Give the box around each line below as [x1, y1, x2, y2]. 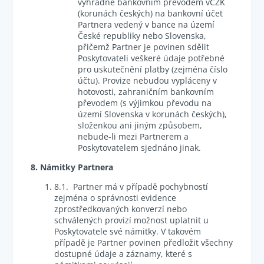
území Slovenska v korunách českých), [78, 108, 227, 120]
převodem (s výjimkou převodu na [78, 97, 212, 108]
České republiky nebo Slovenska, [78, 30, 207, 41]
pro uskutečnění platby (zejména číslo [78, 64, 228, 75]
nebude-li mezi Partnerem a [78, 131, 189, 142]
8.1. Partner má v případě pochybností [54, 181, 209, 192]
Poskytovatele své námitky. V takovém [54, 226, 202, 237]
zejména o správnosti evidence [54, 192, 177, 203]
